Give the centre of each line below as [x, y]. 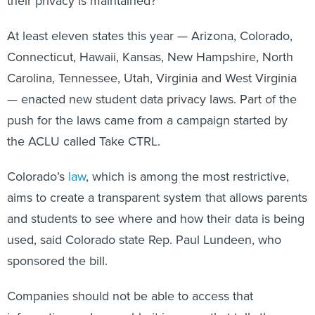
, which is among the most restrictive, [187, 161]
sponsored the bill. [57, 246]
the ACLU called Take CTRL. [84, 126]
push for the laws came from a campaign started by [147, 105]
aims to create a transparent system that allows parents [157, 182]
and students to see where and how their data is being [156, 204]
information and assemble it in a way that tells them [147, 302]
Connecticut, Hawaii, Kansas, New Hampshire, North [150, 42]
